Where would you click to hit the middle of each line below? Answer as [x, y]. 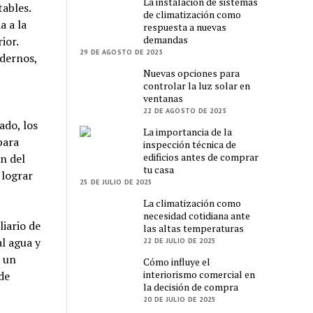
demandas [166, 39]
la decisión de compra [191, 286]
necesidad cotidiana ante [197, 215]
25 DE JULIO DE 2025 [116, 182]
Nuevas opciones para [192, 73]
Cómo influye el [177, 261]
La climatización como [192, 203]
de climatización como [192, 14]
